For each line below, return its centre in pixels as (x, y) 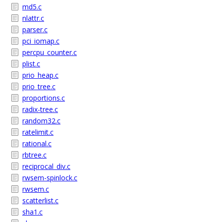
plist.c (31, 64)
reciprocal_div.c (46, 166)
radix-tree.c (40, 109)
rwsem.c (36, 189)
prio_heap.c (40, 75)
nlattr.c (33, 18)
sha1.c (32, 212)
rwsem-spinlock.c (50, 178)
